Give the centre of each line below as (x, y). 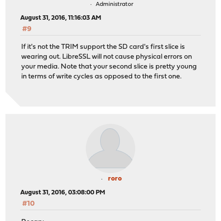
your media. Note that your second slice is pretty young (109, 67)
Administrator (114, 4)
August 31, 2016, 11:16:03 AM (61, 18)
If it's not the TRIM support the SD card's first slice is (103, 47)
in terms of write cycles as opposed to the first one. (102, 77)
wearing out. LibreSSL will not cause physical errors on (107, 57)
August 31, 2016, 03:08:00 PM (63, 193)
